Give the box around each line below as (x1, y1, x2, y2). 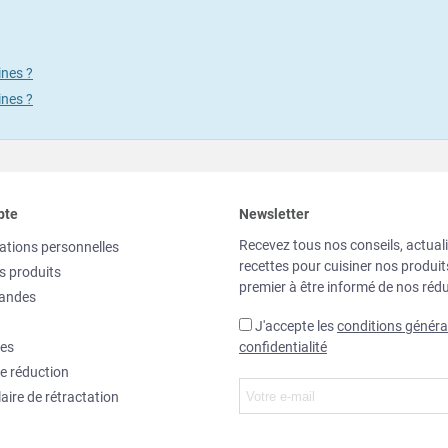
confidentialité (239, 339, 327, 356)
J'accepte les (255, 318, 337, 335)
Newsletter (239, 206, 309, 223)
